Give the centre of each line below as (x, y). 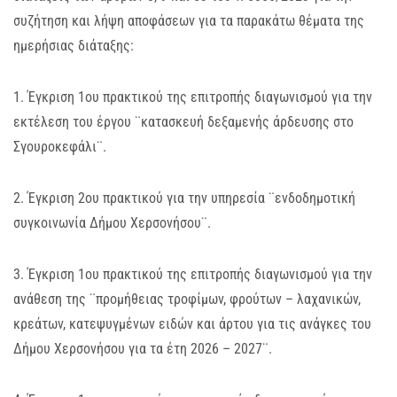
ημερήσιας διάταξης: (74, 46)
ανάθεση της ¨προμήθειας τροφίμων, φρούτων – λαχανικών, (187, 299)
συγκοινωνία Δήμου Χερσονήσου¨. (112, 223)
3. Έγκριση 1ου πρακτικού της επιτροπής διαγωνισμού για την (193, 274)
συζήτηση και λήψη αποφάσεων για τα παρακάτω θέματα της (189, 21)
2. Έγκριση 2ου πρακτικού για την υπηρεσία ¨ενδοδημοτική (184, 198)
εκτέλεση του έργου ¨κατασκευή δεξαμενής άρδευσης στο (183, 122)
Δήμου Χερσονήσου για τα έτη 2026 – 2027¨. (143, 349)
